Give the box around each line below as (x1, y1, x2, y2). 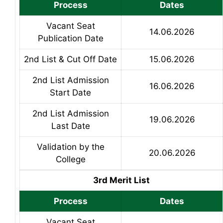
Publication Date (37, 33, 104, 43)
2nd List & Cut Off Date (24, 54, 117, 64)
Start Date (50, 87, 91, 98)
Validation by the (36, 141, 105, 152)
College (55, 154, 86, 164)
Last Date (51, 120, 90, 131)
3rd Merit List (93, 175, 150, 185)
